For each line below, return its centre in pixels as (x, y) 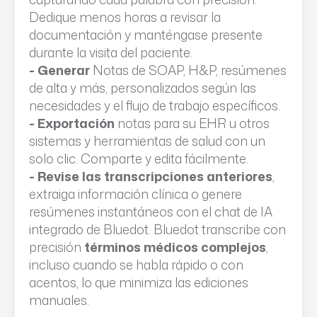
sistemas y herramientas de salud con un (147, 141)
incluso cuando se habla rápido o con (136, 265)
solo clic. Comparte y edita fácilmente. (139, 158)
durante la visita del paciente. (111, 52)
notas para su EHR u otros (194, 123)
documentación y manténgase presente (146, 35)
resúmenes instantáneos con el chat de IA (151, 212)
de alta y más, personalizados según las (143, 88)
